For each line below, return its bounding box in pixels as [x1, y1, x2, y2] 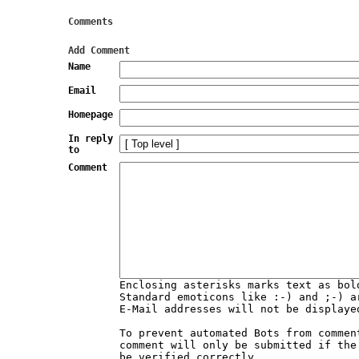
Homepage [68, 109, 113, 120]
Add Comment [68, 45, 130, 56]
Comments [68, 16, 113, 27]
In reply [68, 133, 113, 144]
